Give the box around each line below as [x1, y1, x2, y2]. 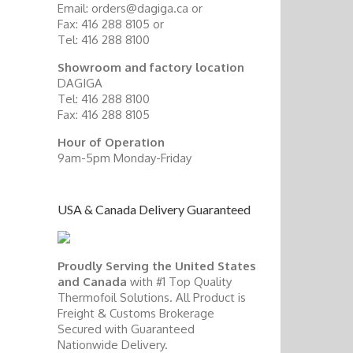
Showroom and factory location [58, 60, 244, 76]
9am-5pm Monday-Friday [58, 150, 191, 166]
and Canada [58, 274, 127, 290]
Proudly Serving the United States [58, 258, 256, 274]
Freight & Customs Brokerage [58, 306, 214, 321]
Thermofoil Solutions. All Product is [58, 290, 246, 306]
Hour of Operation [58, 135, 165, 150]
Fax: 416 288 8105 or [58, 17, 164, 32]
